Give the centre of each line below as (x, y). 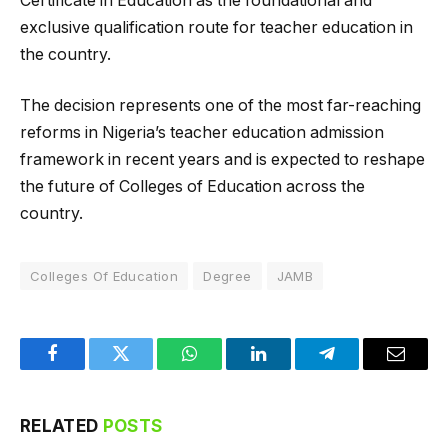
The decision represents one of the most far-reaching (220, 106)
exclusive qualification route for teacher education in (216, 27)
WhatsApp (227, 368)
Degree (227, 276)
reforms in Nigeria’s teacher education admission (202, 133)
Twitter (145, 368)
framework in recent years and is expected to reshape (222, 160)
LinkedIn (289, 368)
